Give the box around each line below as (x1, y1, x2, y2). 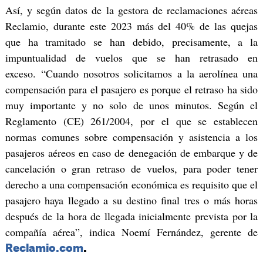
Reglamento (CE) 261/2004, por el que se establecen (5, 113, 258, 128)
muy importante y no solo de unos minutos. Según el (5, 97, 258, 112)
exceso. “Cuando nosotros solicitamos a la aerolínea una (5, 66, 258, 80)
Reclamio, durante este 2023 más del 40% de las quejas (5, 18, 258, 33)
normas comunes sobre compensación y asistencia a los (5, 129, 258, 144)
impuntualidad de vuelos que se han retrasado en (5, 50, 258, 65)
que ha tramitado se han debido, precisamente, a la (5, 34, 258, 49)
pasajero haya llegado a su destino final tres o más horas (5, 193, 258, 207)
